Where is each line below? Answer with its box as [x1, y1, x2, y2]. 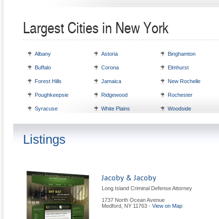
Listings [23, 132, 66, 146]
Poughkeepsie [35, 92, 68, 98]
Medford [102, 203, 121, 209]
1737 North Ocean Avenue [102, 197, 165, 203]
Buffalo [35, 65, 51, 70]
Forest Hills [35, 78, 62, 84]
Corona [101, 65, 119, 70]
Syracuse [35, 106, 58, 111]
